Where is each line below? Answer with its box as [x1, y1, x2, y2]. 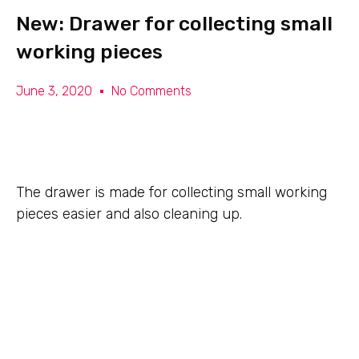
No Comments [111, 83, 192, 99]
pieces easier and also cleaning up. [16, 205, 242, 223]
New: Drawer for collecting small [16, 12, 333, 35]
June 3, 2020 [16, 83, 92, 99]
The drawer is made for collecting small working [16, 184, 327, 201]
